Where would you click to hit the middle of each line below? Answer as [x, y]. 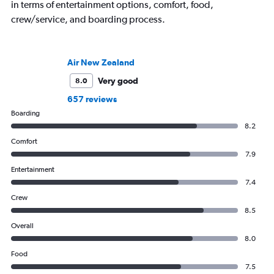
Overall [22, 225]
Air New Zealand [101, 62]
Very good [118, 80]
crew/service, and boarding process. [88, 19]
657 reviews [92, 99]
